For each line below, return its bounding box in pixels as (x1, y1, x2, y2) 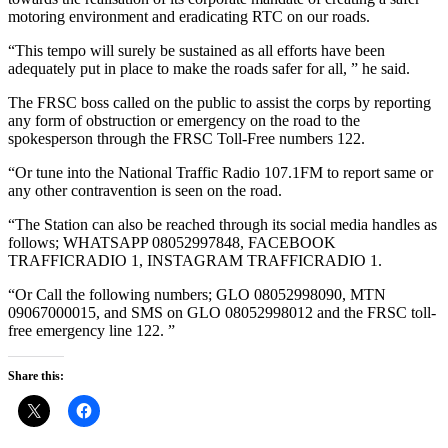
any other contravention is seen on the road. (8, 182, 286, 199)
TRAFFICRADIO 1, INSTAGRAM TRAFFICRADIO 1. (8, 252, 386, 269)
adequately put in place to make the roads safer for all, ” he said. (8, 60, 414, 77)
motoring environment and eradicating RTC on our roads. (8, 8, 374, 25)
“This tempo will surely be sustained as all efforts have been (8, 42, 385, 59)
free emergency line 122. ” (8, 322, 183, 339)
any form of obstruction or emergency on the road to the (8, 112, 360, 129)
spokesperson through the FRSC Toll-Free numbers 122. (8, 130, 369, 147)
